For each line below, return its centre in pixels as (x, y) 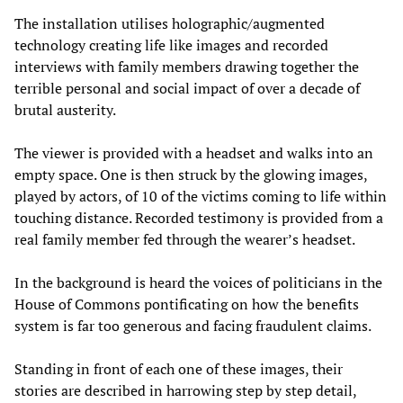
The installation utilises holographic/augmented (170, 23)
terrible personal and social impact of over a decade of (187, 88)
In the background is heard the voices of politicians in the (198, 282)
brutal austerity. (65, 109)
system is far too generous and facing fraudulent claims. (193, 325)
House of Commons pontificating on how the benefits (187, 304)
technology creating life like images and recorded (171, 45)
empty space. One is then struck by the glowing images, (191, 174)
